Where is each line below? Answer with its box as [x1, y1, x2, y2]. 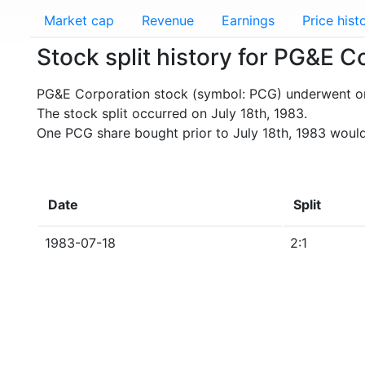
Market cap [44, 12, 114, 29]
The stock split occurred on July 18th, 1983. [37, 105, 307, 121]
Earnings [222, 12, 275, 29]
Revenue [142, 12, 194, 29]
